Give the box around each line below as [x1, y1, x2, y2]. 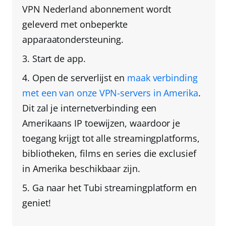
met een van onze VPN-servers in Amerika [22, 87, 198, 99]
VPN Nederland [22, 3, 87, 16]
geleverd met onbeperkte [22, 18, 128, 31]
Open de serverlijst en [32, 72, 127, 84]
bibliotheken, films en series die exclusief [22, 147, 196, 160]
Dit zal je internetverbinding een [22, 102, 157, 115]
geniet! [22, 197, 51, 209]
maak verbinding [127, 72, 198, 84]
